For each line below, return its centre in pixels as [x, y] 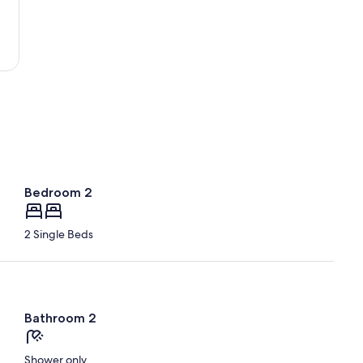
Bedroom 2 [58, 193]
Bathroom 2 [60, 318]
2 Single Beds [59, 235]
